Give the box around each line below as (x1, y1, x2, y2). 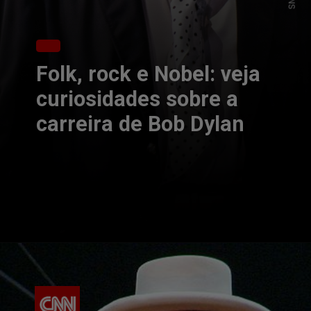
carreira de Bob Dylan (36, 111, 245, 136)
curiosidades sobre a (36, 86, 239, 111)
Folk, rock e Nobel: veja (36, 61, 261, 86)
